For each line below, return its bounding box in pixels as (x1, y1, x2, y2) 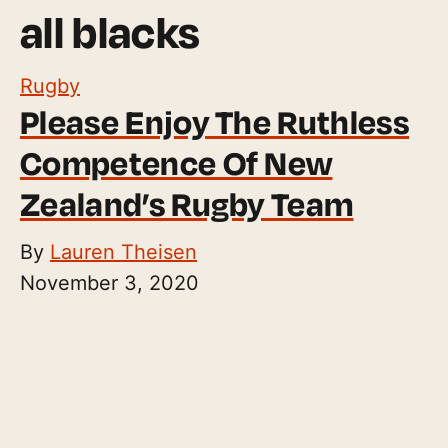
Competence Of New (20, 141, 333, 184)
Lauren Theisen (50, 239, 197, 264)
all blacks (20, 3, 201, 59)
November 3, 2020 (20, 270, 199, 295)
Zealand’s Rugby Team (20, 182, 354, 225)
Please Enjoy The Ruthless (20, 100, 410, 143)
